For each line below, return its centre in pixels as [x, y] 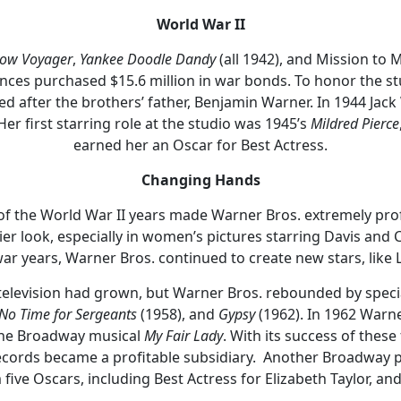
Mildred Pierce [355, 123]
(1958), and [178, 314]
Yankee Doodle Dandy [147, 59]
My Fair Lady [183, 335]
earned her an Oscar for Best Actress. [200, 145]
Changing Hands [200, 179]
